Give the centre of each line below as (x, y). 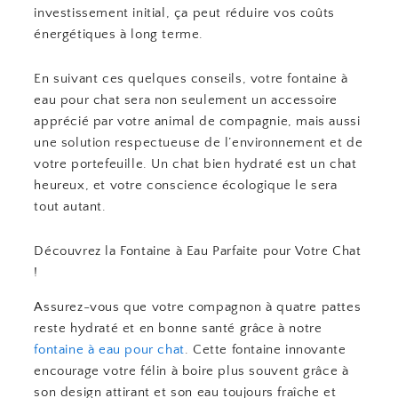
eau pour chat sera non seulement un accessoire (186, 99)
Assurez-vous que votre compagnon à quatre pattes (198, 306)
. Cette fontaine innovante (265, 349)
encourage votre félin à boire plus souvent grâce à (191, 370)
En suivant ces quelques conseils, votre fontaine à (191, 78)
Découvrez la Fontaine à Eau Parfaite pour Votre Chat (198, 251)
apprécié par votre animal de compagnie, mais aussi (197, 121)
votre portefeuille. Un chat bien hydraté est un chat (195, 163)
